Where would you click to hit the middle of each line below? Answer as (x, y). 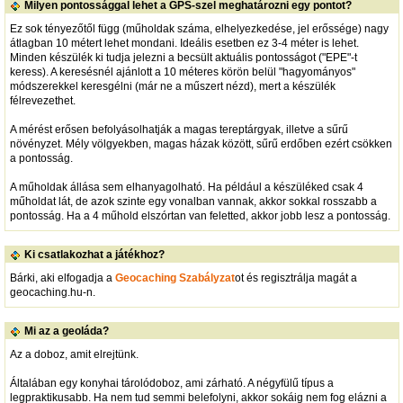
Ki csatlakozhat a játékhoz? (94, 255)
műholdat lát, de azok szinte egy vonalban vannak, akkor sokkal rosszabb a (193, 201)
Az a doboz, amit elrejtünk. (74, 354)
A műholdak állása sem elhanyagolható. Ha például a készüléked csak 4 (186, 187)
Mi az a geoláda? (66, 331)
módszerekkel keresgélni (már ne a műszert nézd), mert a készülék (172, 86)
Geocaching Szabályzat (175, 278)
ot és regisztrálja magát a (296, 278)
